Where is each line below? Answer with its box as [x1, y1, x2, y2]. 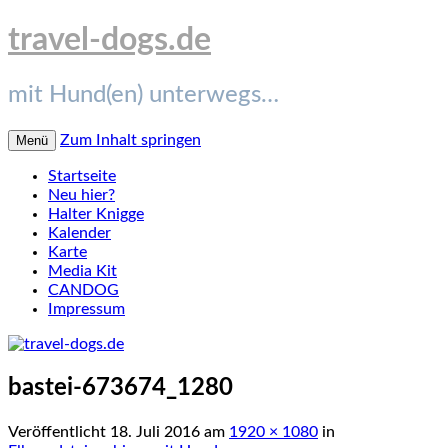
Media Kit [48, 262, 117, 279]
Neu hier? [48, 186, 115, 203]
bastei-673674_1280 [8, 375, 233, 400]
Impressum [48, 300, 125, 317]
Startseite [48, 167, 116, 184]
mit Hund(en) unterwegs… [8, 82, 279, 107]
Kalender [48, 224, 111, 241]
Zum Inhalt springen [60, 131, 201, 148]
